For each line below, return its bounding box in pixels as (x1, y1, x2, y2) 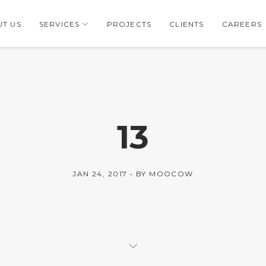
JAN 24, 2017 (72, 169, 128, 178)
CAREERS (221, 20, 262, 28)
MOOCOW (149, 169, 194, 178)
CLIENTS (169, 20, 204, 28)
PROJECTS (106, 20, 152, 28)
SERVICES (39, 20, 80, 28)
